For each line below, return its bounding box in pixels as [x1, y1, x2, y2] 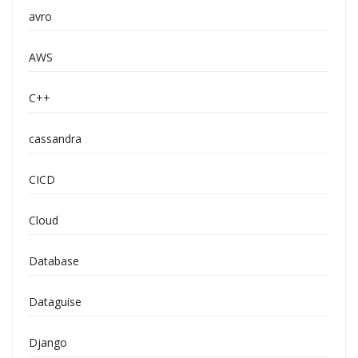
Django [29, 335, 67, 350]
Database [29, 253, 79, 268]
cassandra [29, 131, 82, 146]
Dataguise [29, 294, 82, 309]
